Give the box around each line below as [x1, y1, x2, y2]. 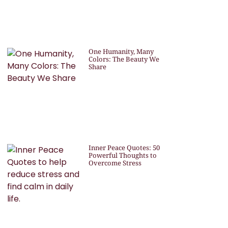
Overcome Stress [88, 158, 141, 168]
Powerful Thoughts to [88, 151, 157, 160]
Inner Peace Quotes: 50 [88, 143, 160, 153]
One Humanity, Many [88, 47, 154, 56]
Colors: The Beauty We [88, 54, 159, 64]
